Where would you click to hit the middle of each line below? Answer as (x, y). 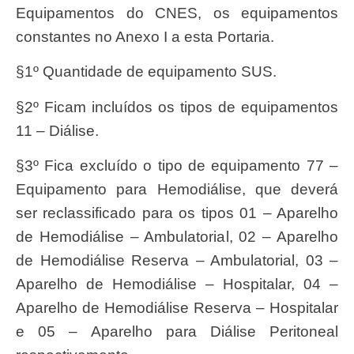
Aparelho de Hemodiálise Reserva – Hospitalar (177, 308)
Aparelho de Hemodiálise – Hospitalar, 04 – (177, 284)
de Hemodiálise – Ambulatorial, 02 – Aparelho (177, 237)
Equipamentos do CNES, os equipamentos (177, 13)
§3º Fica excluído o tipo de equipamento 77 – (24, 166)
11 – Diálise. (57, 130)
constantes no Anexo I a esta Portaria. (145, 37)
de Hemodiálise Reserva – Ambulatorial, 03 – (177, 261)
